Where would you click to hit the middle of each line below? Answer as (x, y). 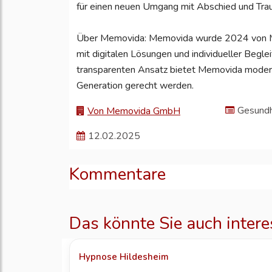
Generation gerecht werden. (135, 86)
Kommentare (117, 175)
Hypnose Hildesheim (124, 257)
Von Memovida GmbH (134, 111)
